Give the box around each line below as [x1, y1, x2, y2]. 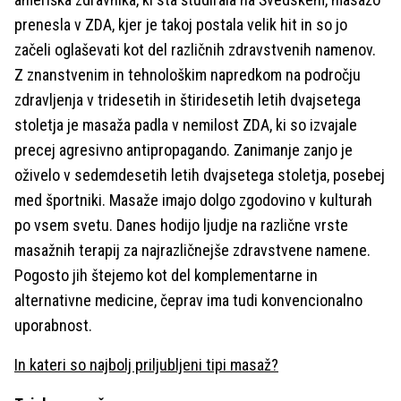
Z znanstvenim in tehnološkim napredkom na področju [14, 65, 361, 84]
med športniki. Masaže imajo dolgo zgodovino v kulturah [14, 191, 372, 209]
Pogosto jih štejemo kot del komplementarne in [14, 266, 318, 285]
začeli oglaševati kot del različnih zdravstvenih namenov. [14, 40, 376, 59]
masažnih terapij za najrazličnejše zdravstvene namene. [14, 241, 371, 260]
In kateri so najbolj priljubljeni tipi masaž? [14, 355, 278, 374]
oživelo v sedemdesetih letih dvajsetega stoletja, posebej [14, 166, 385, 184]
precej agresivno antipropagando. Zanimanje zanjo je [14, 141, 353, 159]
